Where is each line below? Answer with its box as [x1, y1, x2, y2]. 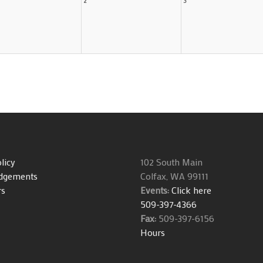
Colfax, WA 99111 [140, 170, 208, 183]
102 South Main [140, 156, 203, 168]
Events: [140, 184, 169, 197]
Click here [168, 184, 211, 197]
